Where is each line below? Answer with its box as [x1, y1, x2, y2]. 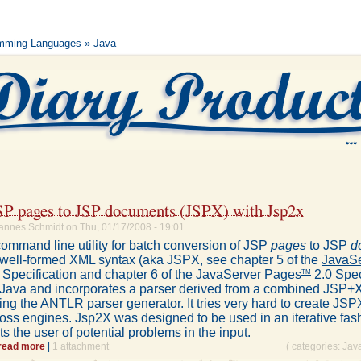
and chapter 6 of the [77, 267, 196, 281]
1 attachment [52, 341, 109, 353]
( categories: [286, 341, 342, 353]
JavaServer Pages [196, 267, 301, 281]
